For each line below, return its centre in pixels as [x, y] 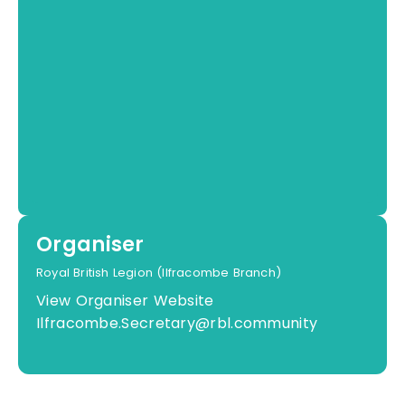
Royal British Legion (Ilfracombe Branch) [159, 273]
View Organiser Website [125, 301]
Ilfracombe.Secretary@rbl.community [177, 324]
